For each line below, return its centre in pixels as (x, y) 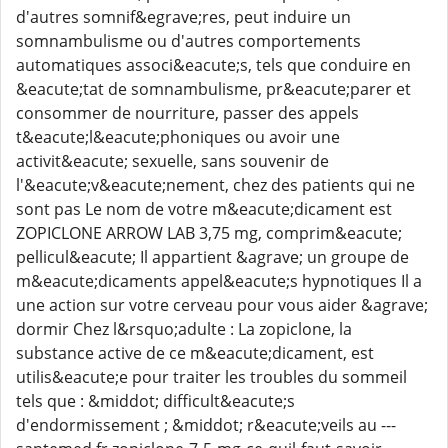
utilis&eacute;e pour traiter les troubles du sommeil (211, 377)
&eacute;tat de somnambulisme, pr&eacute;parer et (213, 89)
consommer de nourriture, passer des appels (187, 113)
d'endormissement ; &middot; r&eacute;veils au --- (206, 425)
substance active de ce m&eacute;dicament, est (195, 353)
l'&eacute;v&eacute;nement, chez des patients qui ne (215, 185)
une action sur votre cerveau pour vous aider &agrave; (222, 305)
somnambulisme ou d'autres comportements (188, 41)
